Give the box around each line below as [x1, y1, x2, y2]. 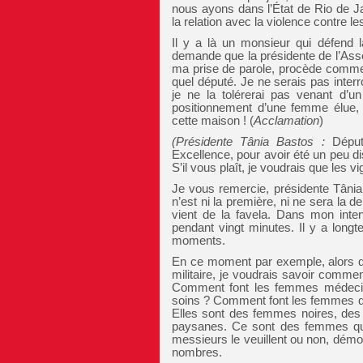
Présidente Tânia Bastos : [176, 135, 325, 148]
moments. [172, 233, 225, 247]
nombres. [172, 345, 222, 359]
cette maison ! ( [172, 113, 254, 127]
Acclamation [254, 113, 319, 127]
